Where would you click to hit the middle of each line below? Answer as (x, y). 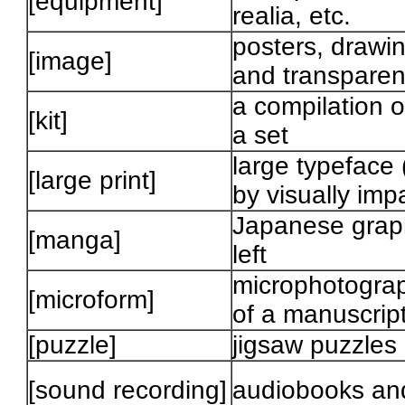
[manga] (75, 240)
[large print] (93, 181)
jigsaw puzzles (315, 345)
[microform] (92, 300)
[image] (71, 61)
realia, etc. (292, 16)
